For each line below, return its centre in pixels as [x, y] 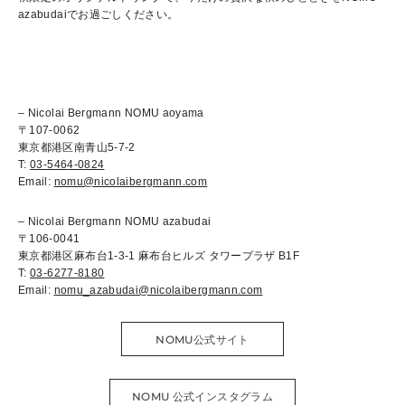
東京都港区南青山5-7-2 [77, 148]
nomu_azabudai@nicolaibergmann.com [158, 291]
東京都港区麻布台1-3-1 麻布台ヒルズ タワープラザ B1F [159, 256]
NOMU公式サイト [202, 340]
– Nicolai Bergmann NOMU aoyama [111, 113]
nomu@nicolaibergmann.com [131, 182]
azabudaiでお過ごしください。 [99, 15]
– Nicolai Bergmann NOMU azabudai [115, 222]
